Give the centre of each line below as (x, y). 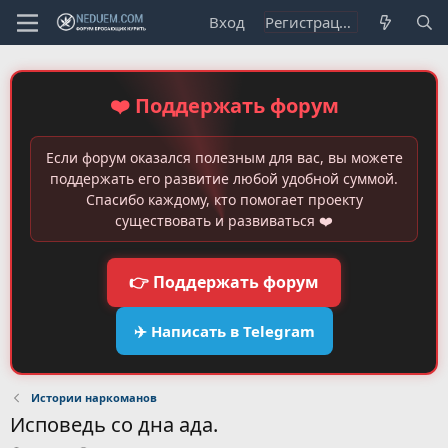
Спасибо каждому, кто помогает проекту (224, 199)
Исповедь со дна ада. (114, 424)
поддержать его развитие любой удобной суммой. (224, 178)
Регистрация (345, 22)
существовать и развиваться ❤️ (224, 220)
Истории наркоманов (93, 397)
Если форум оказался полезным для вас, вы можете (224, 157)
